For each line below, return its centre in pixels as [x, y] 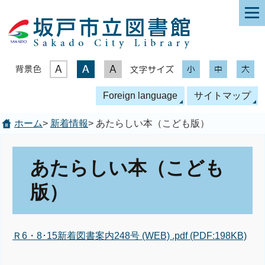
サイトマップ [222, 96]
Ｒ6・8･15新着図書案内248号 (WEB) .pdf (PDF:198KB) [130, 235]
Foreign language [140, 96]
